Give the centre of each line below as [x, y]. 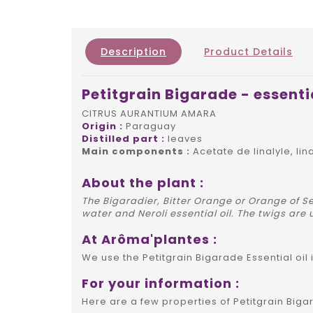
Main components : [136, 152]
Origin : [102, 126]
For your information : [161, 284]
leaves [184, 139]
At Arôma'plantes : [150, 240]
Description [133, 52]
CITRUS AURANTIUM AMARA [149, 114]
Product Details [248, 52]
